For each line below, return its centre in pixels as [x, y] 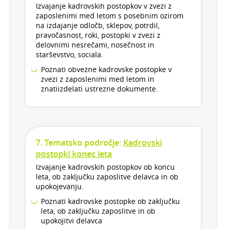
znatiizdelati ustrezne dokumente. [99, 89]
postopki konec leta [74, 154]
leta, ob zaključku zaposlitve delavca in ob [107, 177]
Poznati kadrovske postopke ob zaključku [110, 201]
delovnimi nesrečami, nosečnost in [95, 45]
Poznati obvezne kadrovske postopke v [106, 70]
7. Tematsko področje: [79, 143]
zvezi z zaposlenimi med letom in [98, 79]
